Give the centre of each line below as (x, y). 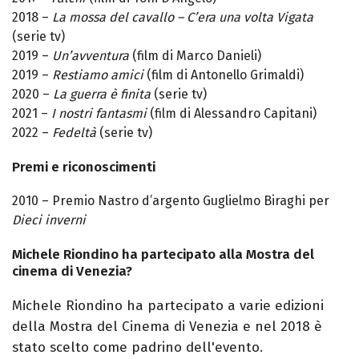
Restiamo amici (98, 75)
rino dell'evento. (210, 348)
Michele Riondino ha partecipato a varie (143, 306)
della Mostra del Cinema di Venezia (125, 327)
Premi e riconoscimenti (84, 167)
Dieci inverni (49, 220)
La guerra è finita (102, 95)
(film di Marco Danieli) (197, 56)
